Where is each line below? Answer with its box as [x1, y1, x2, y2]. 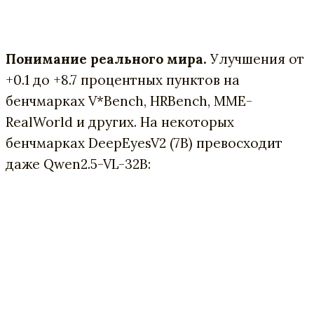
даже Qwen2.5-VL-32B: [6, 156, 151, 173]
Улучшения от [207, 50, 304, 68]
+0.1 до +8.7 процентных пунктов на [6, 71, 240, 89]
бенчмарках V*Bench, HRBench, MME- [6, 93, 252, 110]
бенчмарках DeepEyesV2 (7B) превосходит [6, 135, 282, 152]
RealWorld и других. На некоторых [6, 114, 234, 131]
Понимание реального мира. [6, 50, 207, 68]
